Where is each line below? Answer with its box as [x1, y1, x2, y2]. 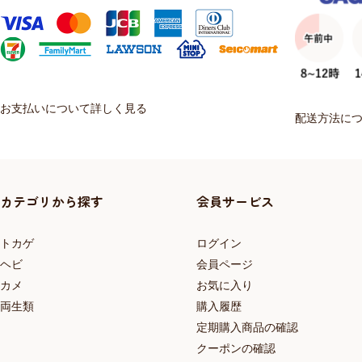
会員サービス [196, 192, 274, 212]
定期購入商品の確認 [196, 321, 298, 335]
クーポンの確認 [196, 342, 276, 356]
